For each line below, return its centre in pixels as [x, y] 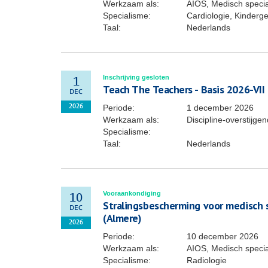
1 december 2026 [220, 108]
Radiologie [207, 260]
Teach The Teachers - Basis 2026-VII [184, 89]
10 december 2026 [223, 236]
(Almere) [122, 218]
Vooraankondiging [132, 193]
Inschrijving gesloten [136, 77]
